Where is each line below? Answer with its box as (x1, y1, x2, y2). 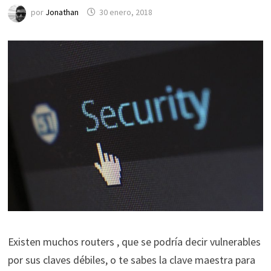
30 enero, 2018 (99, 7, 152, 18)
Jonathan (45, 7, 79, 18)
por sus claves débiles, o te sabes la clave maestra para (7, 252, 255, 267)
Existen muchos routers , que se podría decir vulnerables (7, 234, 261, 249)
